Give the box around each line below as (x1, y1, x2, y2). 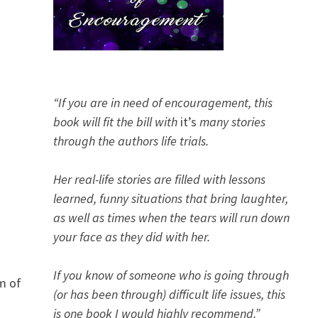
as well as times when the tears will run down (53, 209, 290, 226)
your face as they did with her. (53, 229, 210, 245)
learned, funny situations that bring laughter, (53, 190, 288, 207)
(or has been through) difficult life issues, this (53, 286, 285, 302)
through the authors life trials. (53, 133, 209, 149)
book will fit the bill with (53, 114, 180, 130)
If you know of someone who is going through (53, 267, 289, 283)
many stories (196, 114, 265, 130)
